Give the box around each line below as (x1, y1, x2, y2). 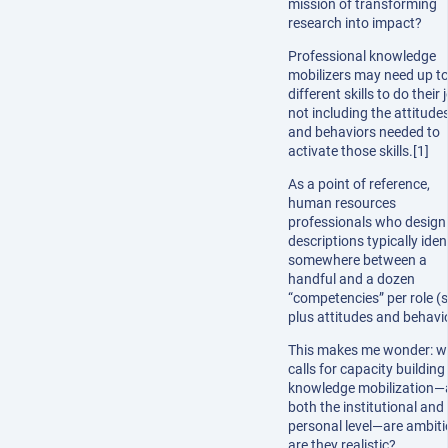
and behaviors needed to (288, 123, 440, 140)
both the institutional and (288, 398, 444, 415)
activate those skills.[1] (288, 142, 429, 159)
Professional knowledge (288, 47, 436, 64)
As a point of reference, (288, 175, 430, 192)
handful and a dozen (288, 270, 415, 287)
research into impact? (288, 14, 422, 31)
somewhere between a (288, 251, 427, 268)
